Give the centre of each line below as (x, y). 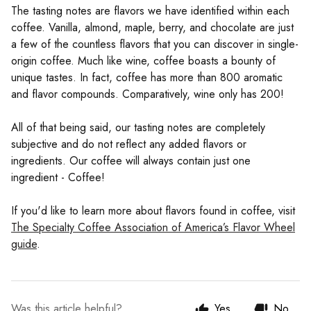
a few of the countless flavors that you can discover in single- (155, 44)
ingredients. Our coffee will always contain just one (131, 161)
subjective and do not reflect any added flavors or (129, 144)
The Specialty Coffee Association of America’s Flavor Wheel (153, 227)
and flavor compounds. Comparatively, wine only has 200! (148, 94)
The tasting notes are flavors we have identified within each (150, 11)
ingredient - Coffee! (58, 177)
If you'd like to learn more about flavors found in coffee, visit (153, 211)
